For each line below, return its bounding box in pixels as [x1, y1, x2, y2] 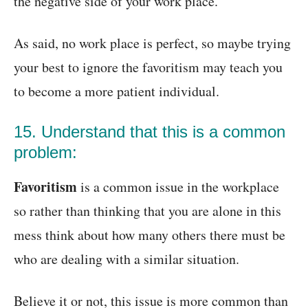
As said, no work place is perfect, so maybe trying [14, 34, 291, 53]
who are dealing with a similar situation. [14, 250, 239, 269]
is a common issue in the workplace [77, 177, 279, 197]
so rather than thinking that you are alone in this [14, 201, 281, 221]
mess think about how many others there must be [14, 225, 285, 245]
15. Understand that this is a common [14, 122, 285, 142]
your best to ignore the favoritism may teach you [14, 58, 283, 77]
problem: [14, 143, 77, 162]
